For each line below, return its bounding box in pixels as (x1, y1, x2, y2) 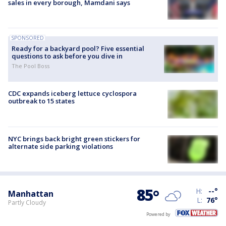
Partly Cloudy (8, 198, 46, 207)
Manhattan (8, 188, 54, 199)
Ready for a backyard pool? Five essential (12, 44, 144, 53)
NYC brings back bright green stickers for (8, 134, 140, 143)
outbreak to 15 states (8, 96, 75, 106)
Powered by (146, 210, 171, 217)
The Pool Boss (12, 62, 49, 70)
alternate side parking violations (8, 141, 113, 151)
